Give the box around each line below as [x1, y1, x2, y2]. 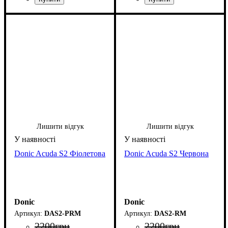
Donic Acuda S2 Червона [124, 149, 209, 158]
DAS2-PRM [44, 210, 81, 218]
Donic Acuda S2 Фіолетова [14, 149, 105, 158]
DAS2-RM [154, 210, 186, 218]
